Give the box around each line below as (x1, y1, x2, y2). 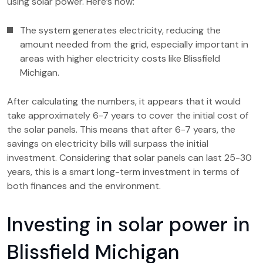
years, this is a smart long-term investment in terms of (7, 166, 239, 178)
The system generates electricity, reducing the (20, 24, 221, 36)
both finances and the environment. (7, 180, 161, 192)
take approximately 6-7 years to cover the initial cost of (7, 109, 248, 122)
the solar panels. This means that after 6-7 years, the (7, 123, 235, 136)
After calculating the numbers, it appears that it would (7, 95, 241, 107)
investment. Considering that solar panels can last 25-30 (7, 151, 252, 164)
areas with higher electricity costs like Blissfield (20, 52, 220, 65)
